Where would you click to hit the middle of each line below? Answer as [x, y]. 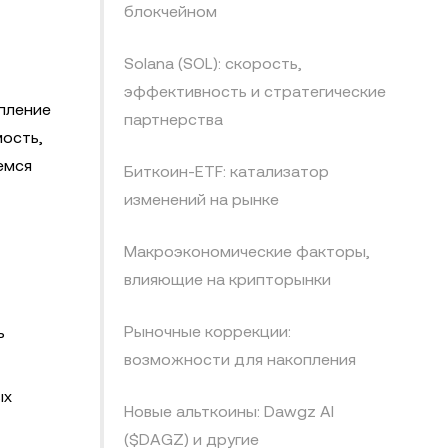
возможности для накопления [240, 359]
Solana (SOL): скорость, [213, 63]
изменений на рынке [201, 199]
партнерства [173, 119]
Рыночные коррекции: [207, 331]
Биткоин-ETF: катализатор [226, 171]
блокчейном [170, 11]
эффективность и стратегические [255, 91]
